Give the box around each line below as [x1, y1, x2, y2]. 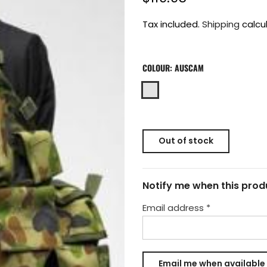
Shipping [202, 18, 240, 30]
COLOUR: [142, 61, 175, 74]
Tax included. [142, 18, 202, 30]
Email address [142, 201, 206, 214]
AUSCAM [175, 61, 204, 74]
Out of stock [159, 135, 213, 147]
